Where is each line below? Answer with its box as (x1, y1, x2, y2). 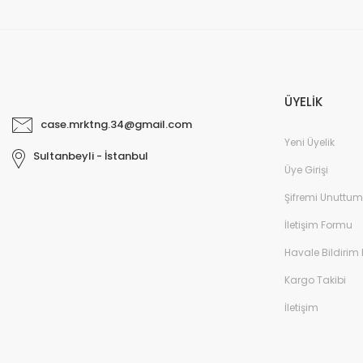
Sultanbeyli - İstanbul (33, 148, 148, 164)
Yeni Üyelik (284, 135, 335, 149)
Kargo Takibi (284, 273, 346, 287)
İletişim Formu (284, 218, 352, 232)
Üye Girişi (284, 163, 328, 177)
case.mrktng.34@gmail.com (41, 117, 192, 132)
